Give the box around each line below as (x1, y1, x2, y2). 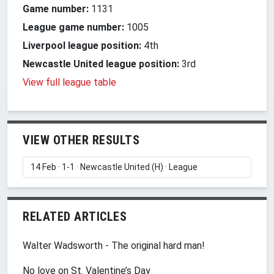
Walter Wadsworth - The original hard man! (23, 239, 205, 251)
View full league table (23, 76, 116, 88)
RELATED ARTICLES (23, 209, 127, 224)
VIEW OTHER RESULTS (23, 132, 139, 147)
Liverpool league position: (23, 39, 141, 51)
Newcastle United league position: (23, 57, 179, 70)
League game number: (23, 21, 124, 33)
